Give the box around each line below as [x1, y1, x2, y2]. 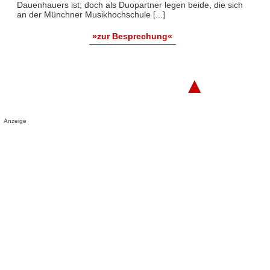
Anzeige [4, 118, 27, 125]
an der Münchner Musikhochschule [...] [16, 9, 165, 19]
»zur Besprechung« [92, 31, 173, 41]
